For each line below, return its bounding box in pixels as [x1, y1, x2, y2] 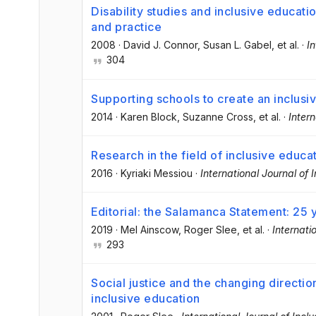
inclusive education [91, 291, 200, 306]
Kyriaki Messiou [121, 166, 193, 179]
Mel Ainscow [121, 223, 178, 236]
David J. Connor [123, 39, 197, 51]
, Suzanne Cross [177, 110, 253, 123]
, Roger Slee [178, 223, 237, 236]
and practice [91, 20, 162, 35]
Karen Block [121, 110, 177, 123]
